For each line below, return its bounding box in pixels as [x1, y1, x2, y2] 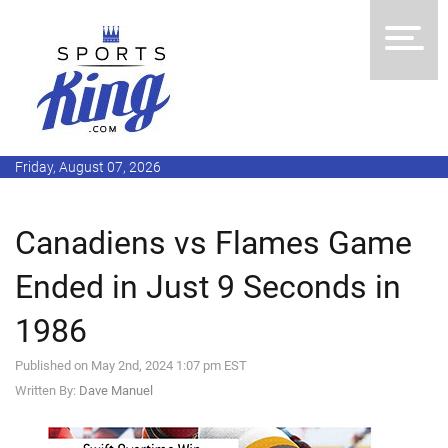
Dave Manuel [79, 383, 153, 398]
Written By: [15, 383, 79, 398]
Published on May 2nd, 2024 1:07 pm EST [15, 358, 247, 373]
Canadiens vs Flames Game [15, 224, 412, 262]
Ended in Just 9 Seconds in [15, 268, 401, 306]
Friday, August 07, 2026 [15, 159, 161, 175]
